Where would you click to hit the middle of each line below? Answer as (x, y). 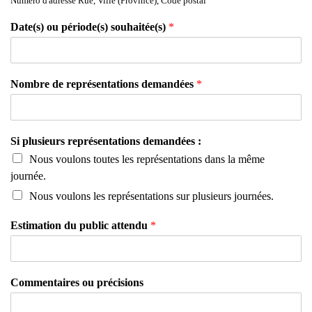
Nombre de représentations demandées (103, 84)
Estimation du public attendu (80, 225)
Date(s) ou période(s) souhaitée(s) (89, 27)
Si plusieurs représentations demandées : (106, 141)
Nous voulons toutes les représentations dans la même (147, 159)
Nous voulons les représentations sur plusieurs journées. (151, 196)
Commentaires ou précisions (77, 282)
